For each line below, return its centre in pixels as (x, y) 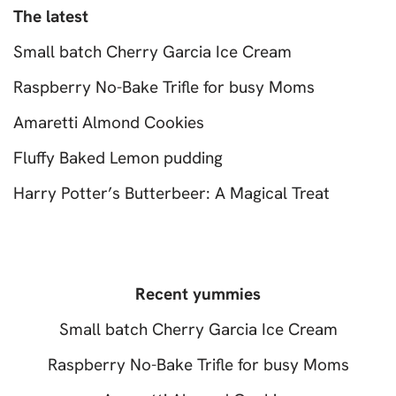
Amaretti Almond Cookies (109, 123)
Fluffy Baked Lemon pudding (118, 158)
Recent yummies (198, 294)
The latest (51, 17)
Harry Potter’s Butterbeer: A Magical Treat (171, 194)
